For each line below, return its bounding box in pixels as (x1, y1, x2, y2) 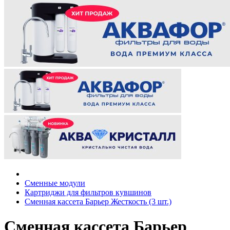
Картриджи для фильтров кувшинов (25, 187, 151, 197)
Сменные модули (25, 178, 85, 187)
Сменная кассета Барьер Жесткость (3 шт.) (25, 197, 171, 206)
